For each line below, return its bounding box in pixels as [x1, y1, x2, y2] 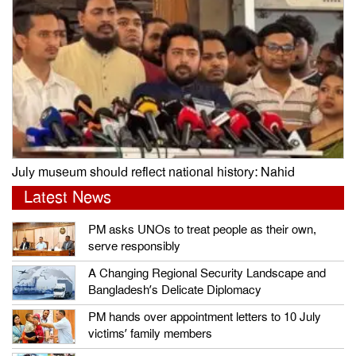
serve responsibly [88, 239, 180, 254]
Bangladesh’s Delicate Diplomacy [88, 283, 261, 298]
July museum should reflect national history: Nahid [12, 164, 295, 181]
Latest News [24, 188, 111, 208]
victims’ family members [88, 327, 212, 342]
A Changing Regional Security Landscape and [88, 266, 326, 281]
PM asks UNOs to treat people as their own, [88, 222, 316, 238]
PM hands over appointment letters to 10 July [88, 310, 321, 325]
